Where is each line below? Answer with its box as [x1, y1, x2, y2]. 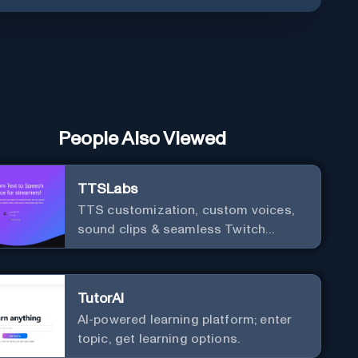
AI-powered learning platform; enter [77, 312, 292, 326]
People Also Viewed [58, 129, 227, 149]
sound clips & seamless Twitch [77, 222, 266, 236]
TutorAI [77, 291, 124, 306]
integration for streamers [77, 241, 232, 255]
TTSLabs [77, 181, 137, 197]
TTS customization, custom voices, [77, 203, 295, 217]
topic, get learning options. [77, 332, 241, 345]
